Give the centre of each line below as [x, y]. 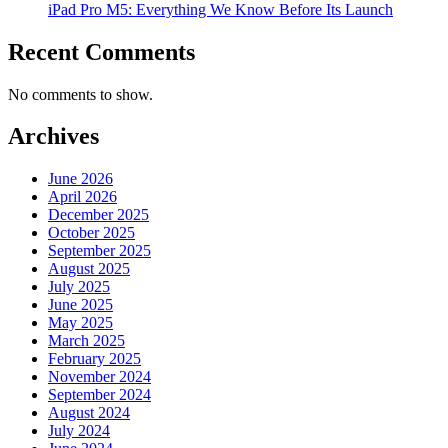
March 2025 [86, 341]
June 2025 [80, 305]
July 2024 [79, 431]
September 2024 [99, 395]
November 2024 [99, 377]
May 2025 [80, 323]
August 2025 [89, 269]
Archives [53, 136]
